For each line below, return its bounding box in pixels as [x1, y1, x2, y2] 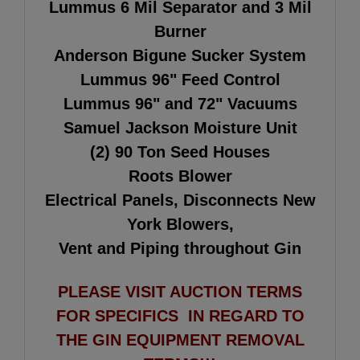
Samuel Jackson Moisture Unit [63, 118, 297, 137]
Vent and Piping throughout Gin [59, 239, 301, 257]
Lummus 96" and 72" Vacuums [63, 94, 297, 112]
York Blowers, [126, 215, 234, 233]
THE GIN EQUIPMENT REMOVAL [55, 330, 305, 349]
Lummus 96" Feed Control [80, 70, 280, 88]
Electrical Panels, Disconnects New [44, 190, 316, 209]
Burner [153, 22, 207, 40]
